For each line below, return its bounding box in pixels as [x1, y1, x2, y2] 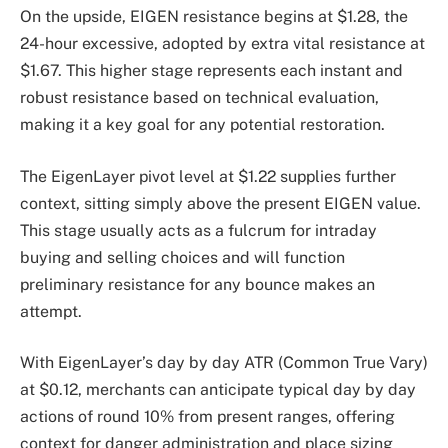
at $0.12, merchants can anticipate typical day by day [20, 380, 416, 400]
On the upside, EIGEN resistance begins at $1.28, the [20, 7, 408, 27]
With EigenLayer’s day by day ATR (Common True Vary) [20, 353, 428, 373]
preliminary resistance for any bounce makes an [20, 274, 375, 294]
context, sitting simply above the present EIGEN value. [20, 193, 421, 213]
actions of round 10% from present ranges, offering [20, 407, 395, 427]
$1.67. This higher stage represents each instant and [20, 61, 403, 81]
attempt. [20, 301, 82, 321]
